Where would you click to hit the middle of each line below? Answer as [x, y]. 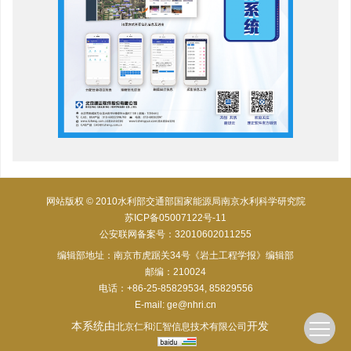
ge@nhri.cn [192, 304]
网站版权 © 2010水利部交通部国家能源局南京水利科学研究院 [175, 201]
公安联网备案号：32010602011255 [175, 234]
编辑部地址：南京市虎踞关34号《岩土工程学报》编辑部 [175, 255]
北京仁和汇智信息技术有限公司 [181, 326]
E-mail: [151, 304]
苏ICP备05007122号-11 [175, 217]
